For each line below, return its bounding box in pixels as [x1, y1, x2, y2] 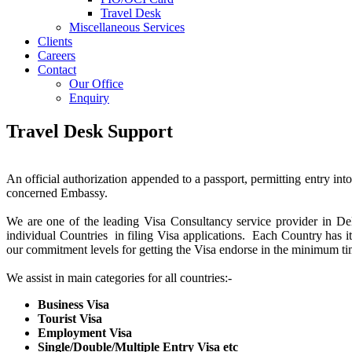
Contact [38, 63, 76, 76]
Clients [38, 35, 72, 48]
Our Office [69, 77, 123, 90]
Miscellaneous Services [69, 20, 185, 34]
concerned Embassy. [6, 185, 117, 200]
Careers [38, 49, 75, 62]
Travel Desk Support [6, 120, 173, 141]
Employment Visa [38, 325, 132, 339]
